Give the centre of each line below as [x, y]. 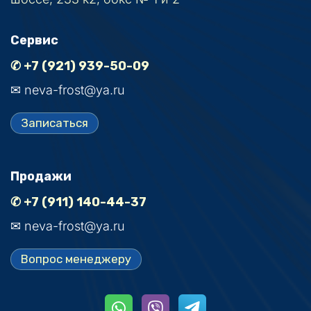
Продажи [41, 176]
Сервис [34, 40]
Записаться [54, 123]
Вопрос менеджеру [76, 259]
